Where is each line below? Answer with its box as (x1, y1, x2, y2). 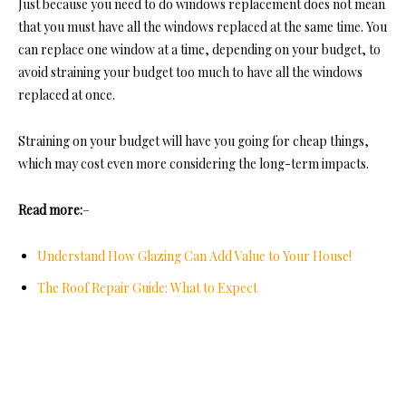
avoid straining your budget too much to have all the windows (18, 63, 362, 82)
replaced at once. (18, 86, 115, 104)
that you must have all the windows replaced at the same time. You (18, 18, 387, 36)
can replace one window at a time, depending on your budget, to (18, 41, 381, 59)
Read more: (18, 201, 82, 219)
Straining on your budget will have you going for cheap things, (18, 132, 369, 150)
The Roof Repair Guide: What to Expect (37, 279, 257, 297)
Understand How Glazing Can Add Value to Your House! (37, 247, 352, 266)
